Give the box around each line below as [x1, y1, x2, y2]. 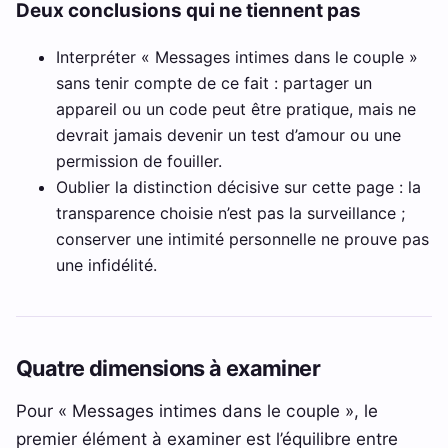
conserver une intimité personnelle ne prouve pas [56, 229, 429, 250]
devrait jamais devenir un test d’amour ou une [56, 125, 401, 146]
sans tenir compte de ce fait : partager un [56, 73, 372, 94]
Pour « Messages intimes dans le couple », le [16, 400, 378, 422]
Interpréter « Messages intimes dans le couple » [56, 47, 418, 68]
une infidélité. [56, 255, 157, 276]
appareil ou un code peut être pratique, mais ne [56, 99, 416, 120]
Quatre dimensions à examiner [16, 354, 321, 381]
